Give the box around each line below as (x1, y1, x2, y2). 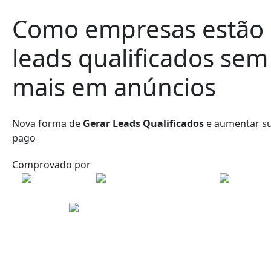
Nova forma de (12, 117, 80, 130)
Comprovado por (12, 158, 91, 171)
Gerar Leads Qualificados (83, 117, 204, 130)
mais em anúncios (12, 70, 216, 103)
